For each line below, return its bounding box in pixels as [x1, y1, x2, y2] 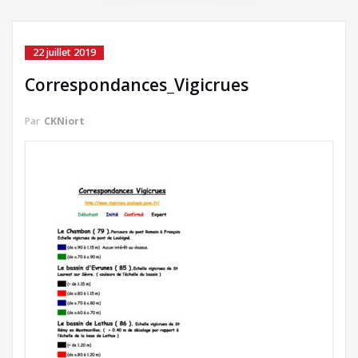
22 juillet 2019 [33, 46, 96, 59]
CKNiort [44, 114, 85, 128]
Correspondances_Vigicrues [25, 74, 249, 96]
